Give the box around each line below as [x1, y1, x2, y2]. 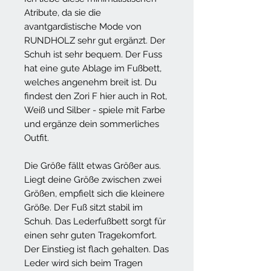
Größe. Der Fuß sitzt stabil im [24, 201, 143, 213]
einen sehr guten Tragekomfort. [24, 229, 157, 241]
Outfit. [24, 132, 49, 143]
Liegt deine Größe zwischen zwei [24, 174, 162, 185]
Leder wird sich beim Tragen [24, 257, 143, 269]
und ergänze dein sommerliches [24, 118, 159, 129]
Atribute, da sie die [24, 7, 101, 18]
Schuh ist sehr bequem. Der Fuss [24, 48, 162, 60]
